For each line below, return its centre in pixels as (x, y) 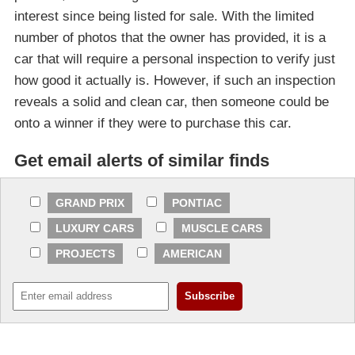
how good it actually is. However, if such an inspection (175, 81)
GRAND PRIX (90, 203)
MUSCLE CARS (222, 229)
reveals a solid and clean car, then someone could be (172, 102)
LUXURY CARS (95, 229)
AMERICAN (192, 254)
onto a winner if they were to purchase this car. (153, 124)
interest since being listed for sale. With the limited (164, 17)
